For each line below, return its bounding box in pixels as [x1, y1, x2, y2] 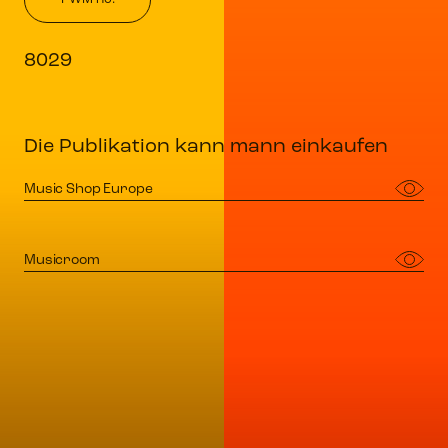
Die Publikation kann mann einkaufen [24, 137, 388, 157]
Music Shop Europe [24, 182, 153, 197]
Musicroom [24, 253, 100, 268]
